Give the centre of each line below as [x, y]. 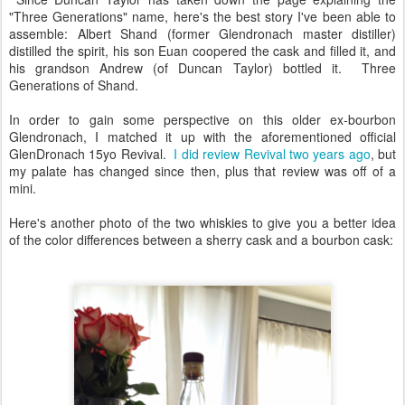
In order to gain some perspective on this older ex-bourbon [202, 120]
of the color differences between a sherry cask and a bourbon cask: [201, 240]
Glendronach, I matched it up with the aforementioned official [202, 137]
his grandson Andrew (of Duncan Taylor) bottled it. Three [202, 68]
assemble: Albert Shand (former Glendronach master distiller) [202, 34]
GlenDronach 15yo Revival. [92, 154]
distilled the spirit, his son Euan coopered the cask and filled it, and [202, 51]
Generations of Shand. [74, 85]
